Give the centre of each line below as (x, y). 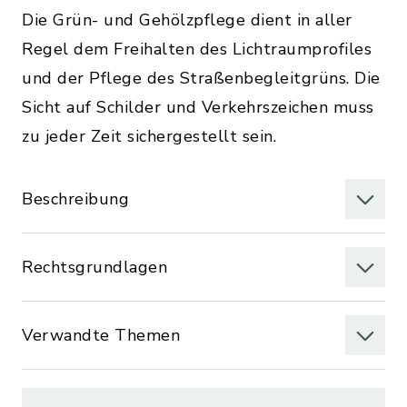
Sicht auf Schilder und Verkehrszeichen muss (198, 107)
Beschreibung (75, 199)
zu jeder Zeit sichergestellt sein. (149, 136)
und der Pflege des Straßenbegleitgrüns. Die (201, 78)
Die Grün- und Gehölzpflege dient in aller (187, 20)
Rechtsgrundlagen (94, 267)
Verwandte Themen (101, 335)
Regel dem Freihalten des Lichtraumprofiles (197, 49)
